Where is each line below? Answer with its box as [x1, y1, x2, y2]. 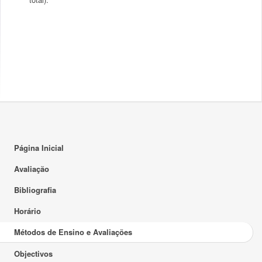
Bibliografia [14, 184, 56, 195]
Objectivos [14, 248, 53, 259]
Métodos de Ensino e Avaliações [14, 226, 132, 237]
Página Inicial [14, 142, 64, 153]
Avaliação [14, 163, 49, 174]
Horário [14, 205, 41, 216]
